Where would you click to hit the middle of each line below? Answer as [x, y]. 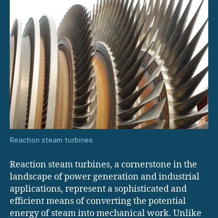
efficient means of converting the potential [98, 201]
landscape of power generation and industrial [105, 177]
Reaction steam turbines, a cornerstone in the [103, 164]
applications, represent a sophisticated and [98, 189]
